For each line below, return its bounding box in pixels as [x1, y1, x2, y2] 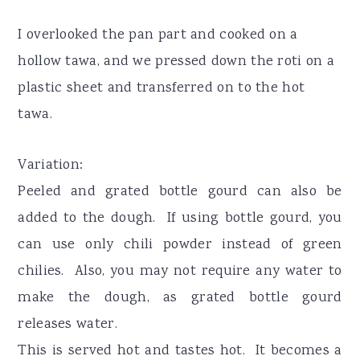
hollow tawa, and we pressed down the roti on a [18, 51, 335, 72]
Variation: [18, 154, 84, 176]
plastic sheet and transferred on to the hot [18, 77, 305, 99]
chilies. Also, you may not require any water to [18, 260, 342, 282]
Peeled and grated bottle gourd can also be [18, 181, 342, 202]
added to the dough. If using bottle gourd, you [18, 207, 342, 229]
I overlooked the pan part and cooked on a [18, 24, 298, 46]
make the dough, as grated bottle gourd [18, 287, 342, 309]
